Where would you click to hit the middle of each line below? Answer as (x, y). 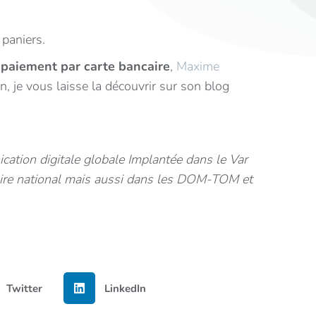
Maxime (198, 66)
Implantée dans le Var (188, 159)
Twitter (24, 288)
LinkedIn (125, 288)
